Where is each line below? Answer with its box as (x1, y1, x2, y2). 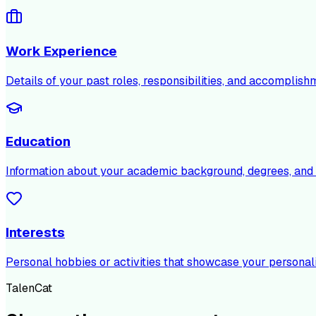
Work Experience (6, 42, 117, 60)
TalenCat (6, 280, 52, 296)
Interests (6, 223, 65, 241)
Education (6, 133, 71, 151)
